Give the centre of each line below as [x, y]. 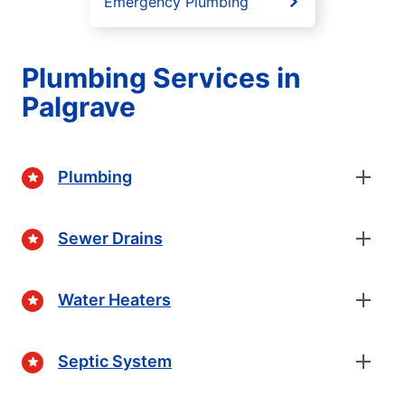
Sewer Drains [110, 239]
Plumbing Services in [161, 77]
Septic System [115, 362]
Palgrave [79, 106]
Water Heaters [114, 300]
